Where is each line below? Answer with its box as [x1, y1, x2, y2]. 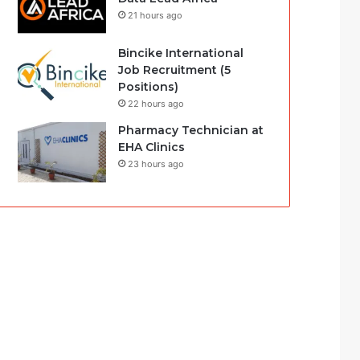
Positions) [118, 80, 179, 94]
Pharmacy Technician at [118, 123, 264, 137]
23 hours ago [128, 158, 185, 170]
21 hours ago [128, 10, 183, 21]
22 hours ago [128, 98, 185, 109]
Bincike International [118, 46, 244, 60]
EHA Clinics [118, 140, 186, 154]
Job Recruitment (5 [118, 63, 231, 77]
